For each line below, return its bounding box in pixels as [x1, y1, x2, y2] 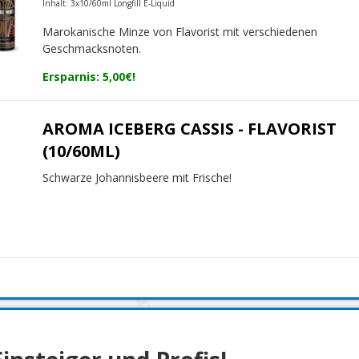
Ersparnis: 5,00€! [42, 69, 136, 85]
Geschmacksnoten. [42, 41, 142, 57]
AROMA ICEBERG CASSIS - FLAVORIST [42, 118, 337, 140]
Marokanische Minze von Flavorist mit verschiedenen [42, 24, 318, 40]
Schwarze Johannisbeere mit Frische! [42, 170, 232, 186]
